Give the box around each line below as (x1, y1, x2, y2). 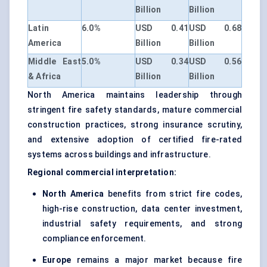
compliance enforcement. (42, 234, 147, 244)
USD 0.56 (189, 57, 241, 67)
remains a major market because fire (71, 255, 242, 265)
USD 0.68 (189, 23, 241, 33)
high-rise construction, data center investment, (42, 204, 242, 214)
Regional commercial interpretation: (27, 167, 176, 178)
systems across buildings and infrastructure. (27, 150, 211, 160)
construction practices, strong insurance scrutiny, (27, 120, 242, 130)
